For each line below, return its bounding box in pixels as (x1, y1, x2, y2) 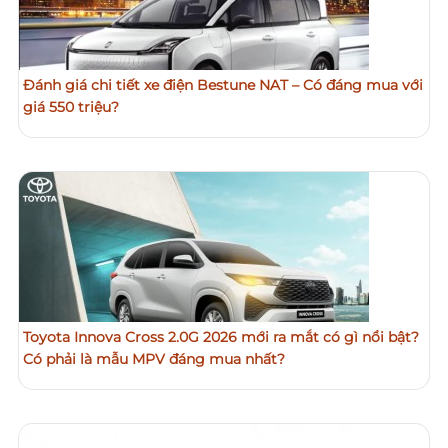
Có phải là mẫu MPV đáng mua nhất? (23, 349, 285, 368)
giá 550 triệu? (23, 97, 119, 116)
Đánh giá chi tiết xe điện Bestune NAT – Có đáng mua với (23, 75, 423, 94)
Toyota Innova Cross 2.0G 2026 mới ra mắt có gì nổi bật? (23, 327, 419, 346)
